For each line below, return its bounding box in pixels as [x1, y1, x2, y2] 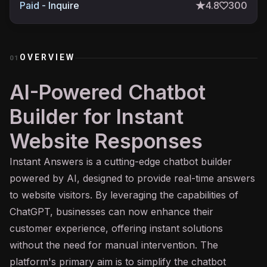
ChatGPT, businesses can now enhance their [10, 206, 213, 218]
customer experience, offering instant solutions [10, 222, 223, 234]
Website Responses [10, 129, 203, 153]
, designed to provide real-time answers [77, 172, 255, 184]
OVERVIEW [19, 52, 76, 62]
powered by [10, 172, 67, 184]
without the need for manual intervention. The [10, 239, 218, 251]
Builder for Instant [10, 104, 184, 129]
